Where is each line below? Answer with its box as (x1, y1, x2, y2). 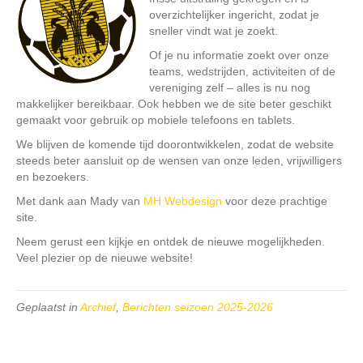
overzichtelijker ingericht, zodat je (149, 8, 319, 22)
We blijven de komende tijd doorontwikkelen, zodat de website (16, 138, 334, 152)
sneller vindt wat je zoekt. (149, 24, 278, 38)
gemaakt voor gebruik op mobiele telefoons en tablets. (16, 113, 295, 127)
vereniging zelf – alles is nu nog (149, 81, 310, 95)
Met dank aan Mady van (16, 194, 143, 208)
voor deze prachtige (222, 194, 327, 208)
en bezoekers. (16, 170, 89, 184)
